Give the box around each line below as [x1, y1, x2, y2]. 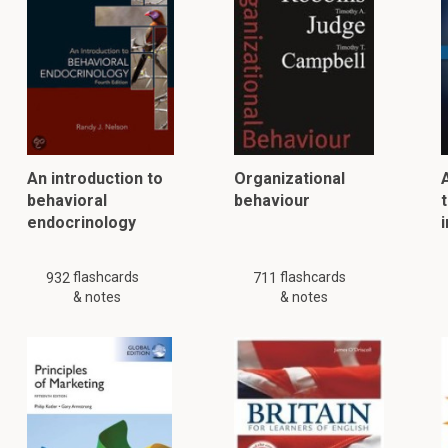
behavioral [27, 191, 108, 210]
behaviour [233, 191, 310, 210]
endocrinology [27, 213, 137, 232]
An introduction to [27, 169, 164, 188]
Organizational [233, 169, 345, 188]
